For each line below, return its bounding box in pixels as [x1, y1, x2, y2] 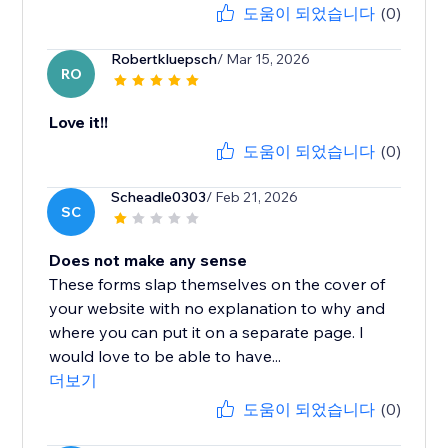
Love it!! [49, 112, 109, 133]
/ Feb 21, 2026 [206, 188, 299, 207]
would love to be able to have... [49, 346, 282, 367]
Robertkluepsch [111, 50, 218, 69]
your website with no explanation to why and [49, 298, 386, 319]
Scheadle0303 [111, 188, 207, 207]
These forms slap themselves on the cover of [49, 274, 386, 295]
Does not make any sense [49, 250, 248, 271]
